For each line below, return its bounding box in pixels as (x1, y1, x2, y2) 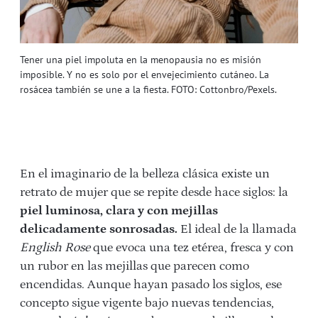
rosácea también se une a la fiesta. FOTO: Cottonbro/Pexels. (20, 82, 277, 96)
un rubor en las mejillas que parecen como (20, 258, 249, 273)
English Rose (20, 240, 90, 255)
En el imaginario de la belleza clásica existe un (20, 166, 270, 181)
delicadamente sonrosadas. (20, 221, 177, 236)
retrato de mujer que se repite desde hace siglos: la (20, 185, 288, 199)
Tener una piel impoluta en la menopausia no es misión (20, 53, 261, 66)
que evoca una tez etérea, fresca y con (90, 240, 294, 255)
